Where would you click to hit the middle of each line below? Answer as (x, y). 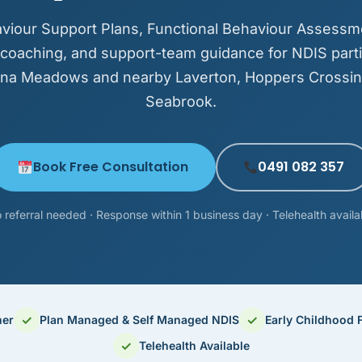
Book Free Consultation (110, 167)
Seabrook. (181, 101)
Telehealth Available (194, 346)
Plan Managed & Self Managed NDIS (139, 320)
